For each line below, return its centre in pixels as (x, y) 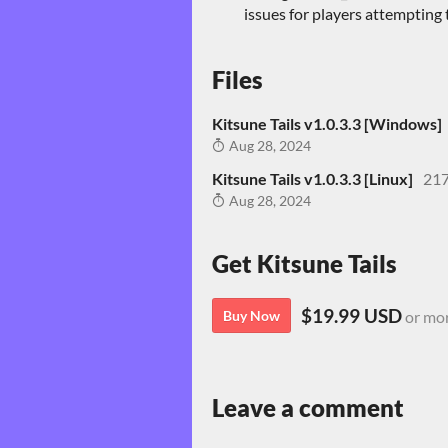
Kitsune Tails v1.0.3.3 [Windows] (327, 124)
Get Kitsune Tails (304, 263)
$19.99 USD (351, 315)
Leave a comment (308, 407)
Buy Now (251, 315)
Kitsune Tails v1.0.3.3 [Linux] (312, 179)
